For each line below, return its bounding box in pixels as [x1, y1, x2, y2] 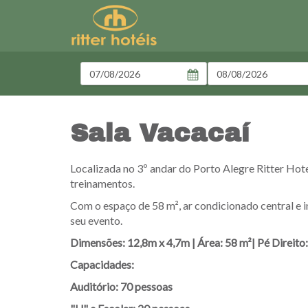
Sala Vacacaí [70, 120, 250, 147]
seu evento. [70, 214, 122, 227]
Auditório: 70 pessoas [70, 280, 173, 293]
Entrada [80, 62, 113, 74]
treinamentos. [70, 177, 135, 190]
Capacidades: [70, 258, 134, 271]
